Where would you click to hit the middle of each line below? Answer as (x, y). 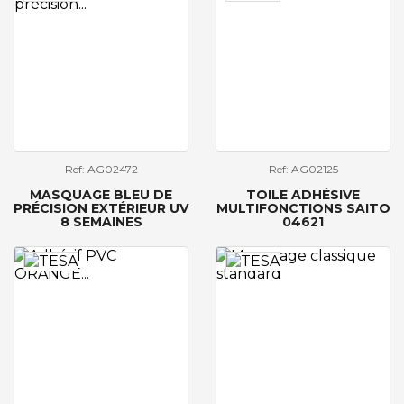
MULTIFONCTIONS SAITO (303, 209)
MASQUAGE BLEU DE (101, 195)
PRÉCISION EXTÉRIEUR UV (101, 209)
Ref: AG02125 (303, 169)
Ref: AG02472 (101, 169)
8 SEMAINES (101, 222)
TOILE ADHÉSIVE (303, 195)
